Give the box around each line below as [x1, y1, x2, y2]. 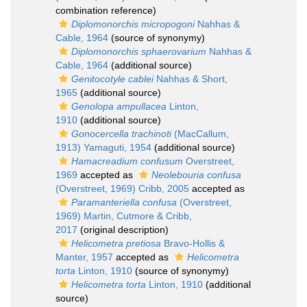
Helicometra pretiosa [71, 238, 161, 249]
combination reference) [56, 5, 156, 16]
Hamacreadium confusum [71, 156, 183, 167]
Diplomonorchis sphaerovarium [71, 46, 206, 57]
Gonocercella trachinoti [71, 128, 171, 139]
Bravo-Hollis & [161, 238, 225, 249]
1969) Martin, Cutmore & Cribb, [56, 210, 192, 221]
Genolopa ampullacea [71, 101, 167, 112]
